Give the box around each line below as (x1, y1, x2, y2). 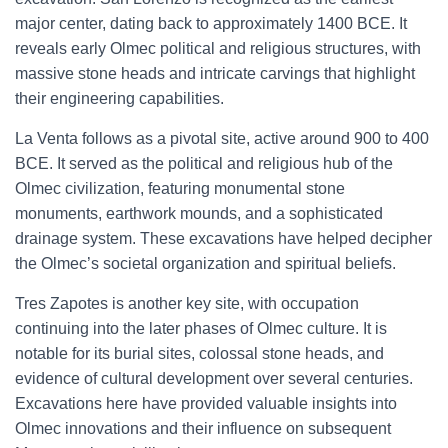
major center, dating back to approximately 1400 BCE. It (15, 15, 407, 32)
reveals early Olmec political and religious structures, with (15, 40, 421, 57)
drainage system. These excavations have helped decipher (15, 230, 432, 247)
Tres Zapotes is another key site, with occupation (15, 295, 359, 312)
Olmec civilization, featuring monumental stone (15, 180, 345, 197)
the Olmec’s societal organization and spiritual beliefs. (15, 255, 396, 272)
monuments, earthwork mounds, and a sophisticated (15, 205, 383, 222)
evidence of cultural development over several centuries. (15, 370, 413, 387)
